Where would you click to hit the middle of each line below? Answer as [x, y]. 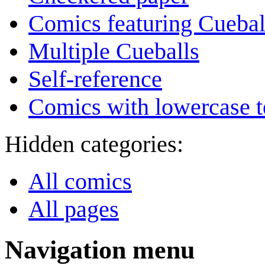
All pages [74, 209]
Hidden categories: [94, 144]
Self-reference [95, 79]
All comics [80, 182]
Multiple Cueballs [114, 51]
